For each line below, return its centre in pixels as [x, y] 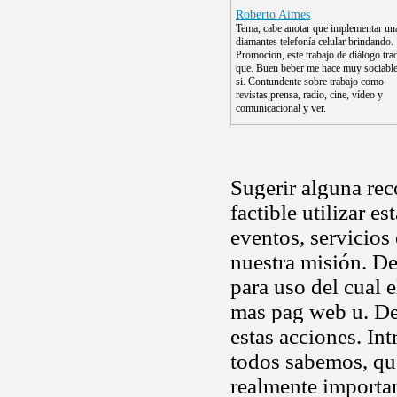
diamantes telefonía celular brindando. [315, 42]
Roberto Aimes [273, 15]
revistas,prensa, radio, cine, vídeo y [309, 95]
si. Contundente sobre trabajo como [310, 82]
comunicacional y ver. [281, 108]
